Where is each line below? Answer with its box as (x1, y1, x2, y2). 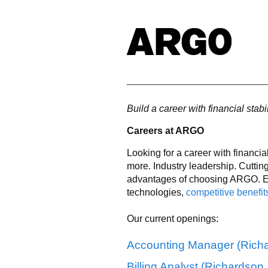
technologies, (127, 187, 186, 197)
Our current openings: (127, 213, 218, 224)
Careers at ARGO (127, 125, 204, 136)
